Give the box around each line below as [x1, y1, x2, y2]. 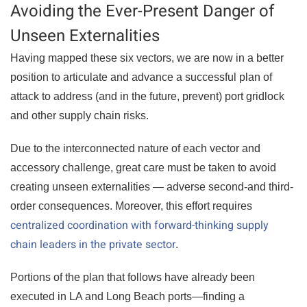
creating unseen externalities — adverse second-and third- [10, 181, 293, 193]
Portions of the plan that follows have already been [10, 271, 255, 283]
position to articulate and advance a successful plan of [10, 71, 272, 83]
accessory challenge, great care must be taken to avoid [10, 162, 276, 173]
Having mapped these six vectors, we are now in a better [10, 52, 284, 64]
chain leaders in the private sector [10, 236, 175, 253]
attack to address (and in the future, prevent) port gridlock [10, 90, 284, 102]
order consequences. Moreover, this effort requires [10, 200, 252, 212]
